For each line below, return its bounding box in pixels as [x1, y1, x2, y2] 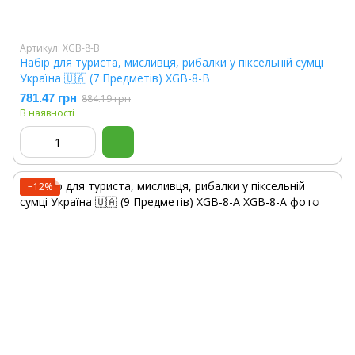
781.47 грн [20, 91, 77, 105]
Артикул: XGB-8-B [20, 41, 100, 55]
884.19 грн [82, 92, 131, 105]
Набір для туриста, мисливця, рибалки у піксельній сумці [20, 55, 323, 70]
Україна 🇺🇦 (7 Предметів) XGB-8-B [20, 71, 210, 86]
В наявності [20, 106, 74, 120]
